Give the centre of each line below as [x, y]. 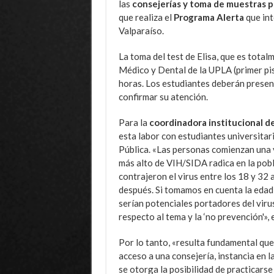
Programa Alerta [209, 17]
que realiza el [146, 17]
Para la [134, 122]
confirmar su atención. [163, 96]
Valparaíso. [141, 30]
